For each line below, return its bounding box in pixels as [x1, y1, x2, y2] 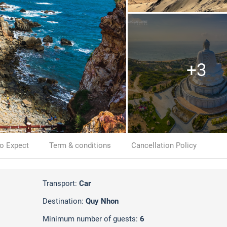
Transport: [43, 179, 79, 188]
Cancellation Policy [131, 141, 197, 150]
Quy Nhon [86, 197, 119, 206]
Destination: [43, 197, 86, 206]
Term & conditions [49, 141, 111, 150]
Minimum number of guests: [43, 214, 140, 223]
